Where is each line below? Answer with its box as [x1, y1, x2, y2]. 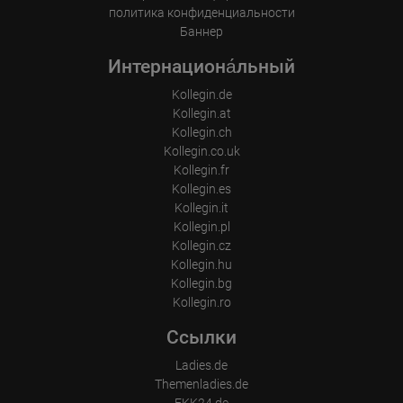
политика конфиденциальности [108, 5, 295, 20]
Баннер [180, 24, 223, 39]
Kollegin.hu [171, 257, 232, 272]
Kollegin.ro [172, 295, 231, 309]
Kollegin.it [175, 201, 228, 215]
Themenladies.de [155, 377, 248, 391]
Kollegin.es [172, 182, 231, 196]
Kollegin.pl [173, 219, 230, 234]
